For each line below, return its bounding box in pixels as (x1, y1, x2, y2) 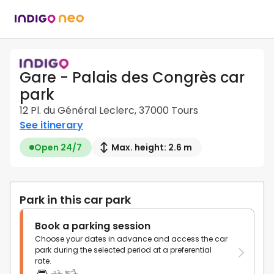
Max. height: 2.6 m (111, 141, 192, 154)
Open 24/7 (34, 141, 82, 154)
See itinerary (20, 118, 83, 133)
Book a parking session (35, 219, 150, 234)
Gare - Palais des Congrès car (20, 67, 245, 88)
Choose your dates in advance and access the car (35, 234, 228, 245)
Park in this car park (20, 192, 131, 208)
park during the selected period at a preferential (35, 245, 212, 256)
